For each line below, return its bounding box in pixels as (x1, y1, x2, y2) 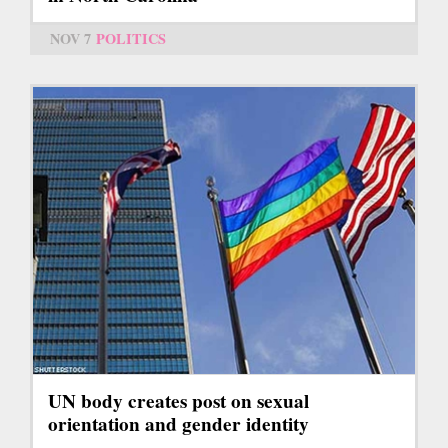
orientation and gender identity (48, 409, 309, 438)
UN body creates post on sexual (48, 386, 309, 415)
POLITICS (96, 27, 166, 49)
